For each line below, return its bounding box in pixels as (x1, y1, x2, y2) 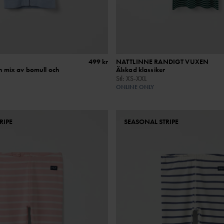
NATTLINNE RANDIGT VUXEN (115, 57, 209, 66)
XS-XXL (125, 74, 147, 83)
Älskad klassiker (115, 65, 165, 74)
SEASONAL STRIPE (123, 117, 178, 126)
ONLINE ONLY (115, 83, 154, 91)
